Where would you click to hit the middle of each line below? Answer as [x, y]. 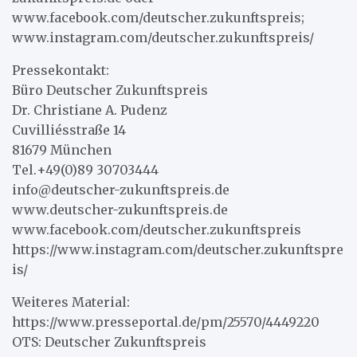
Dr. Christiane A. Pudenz [90, 110]
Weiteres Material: [71, 302]
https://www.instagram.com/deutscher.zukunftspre [178, 249]
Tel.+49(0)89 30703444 [85, 169]
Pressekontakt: [61, 70]
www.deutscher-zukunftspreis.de [120, 209]
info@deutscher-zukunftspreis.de [121, 189]
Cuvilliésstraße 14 [69, 129]
